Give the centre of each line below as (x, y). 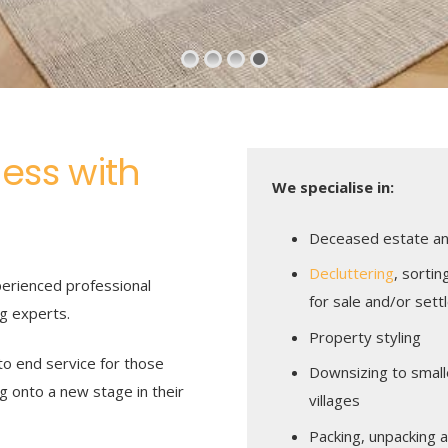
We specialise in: (332, 187)
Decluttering (351, 273)
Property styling (365, 336)
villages (334, 400)
